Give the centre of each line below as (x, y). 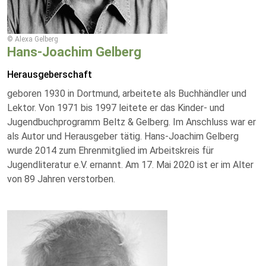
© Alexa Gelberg (33, 39)
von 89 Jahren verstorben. (61, 179)
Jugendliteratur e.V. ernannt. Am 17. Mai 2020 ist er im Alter (130, 165)
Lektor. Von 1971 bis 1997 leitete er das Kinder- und (116, 108)
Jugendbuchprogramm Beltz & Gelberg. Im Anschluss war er (132, 122)
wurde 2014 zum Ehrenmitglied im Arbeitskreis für (110, 151)
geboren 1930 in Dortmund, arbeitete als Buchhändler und (127, 94)
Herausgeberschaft (50, 75)
